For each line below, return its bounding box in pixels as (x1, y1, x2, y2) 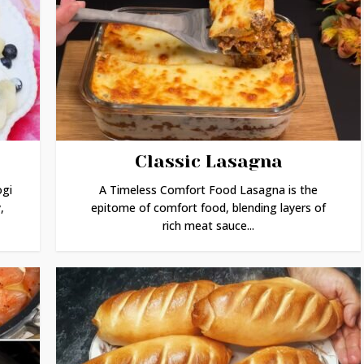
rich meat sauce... (162, 218, 254, 233)
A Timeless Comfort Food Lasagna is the (99, 182, 318, 197)
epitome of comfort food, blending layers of (91, 200, 326, 215)
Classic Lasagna (134, 151, 283, 171)
